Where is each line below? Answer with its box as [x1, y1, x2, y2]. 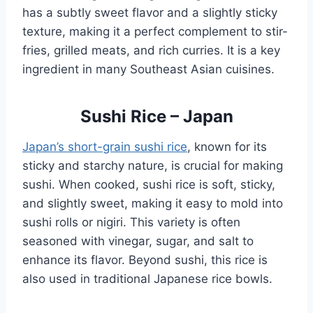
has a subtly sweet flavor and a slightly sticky [22, 5, 277, 20]
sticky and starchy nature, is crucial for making [22, 158, 283, 173]
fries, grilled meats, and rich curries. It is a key [22, 43, 280, 57]
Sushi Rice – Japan [80, 105, 233, 126]
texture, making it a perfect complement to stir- [22, 24, 288, 38]
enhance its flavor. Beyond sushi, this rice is [22, 252, 268, 267]
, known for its [187, 139, 267, 154]
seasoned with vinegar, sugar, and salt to [22, 233, 254, 248]
